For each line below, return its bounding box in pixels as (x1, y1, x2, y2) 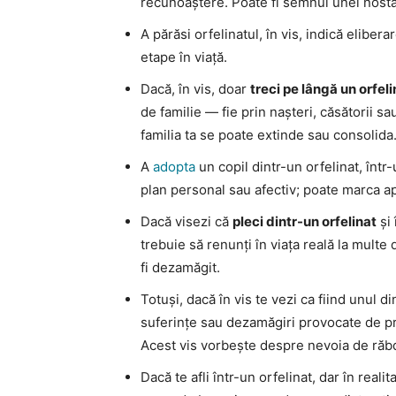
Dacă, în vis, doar (141, 80, 250, 97)
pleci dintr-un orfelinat (232, 212, 377, 230)
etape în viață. (141, 48, 227, 65)
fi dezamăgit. (141, 258, 220, 276)
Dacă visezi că (141, 212, 232, 230)
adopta (153, 157, 195, 175)
